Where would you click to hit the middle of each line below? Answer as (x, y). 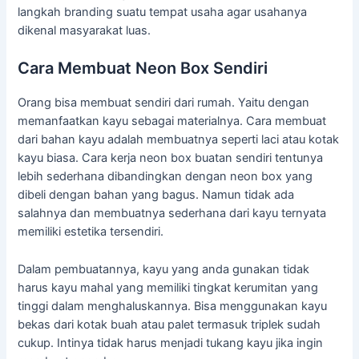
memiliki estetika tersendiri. (91, 232)
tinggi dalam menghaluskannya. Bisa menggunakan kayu (173, 306)
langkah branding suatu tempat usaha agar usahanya (163, 12)
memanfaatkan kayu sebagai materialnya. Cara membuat (172, 121)
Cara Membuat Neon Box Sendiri (143, 69)
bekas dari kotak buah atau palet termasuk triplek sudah (169, 324)
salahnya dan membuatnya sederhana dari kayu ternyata (172, 214)
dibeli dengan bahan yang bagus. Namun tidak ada (156, 195)
